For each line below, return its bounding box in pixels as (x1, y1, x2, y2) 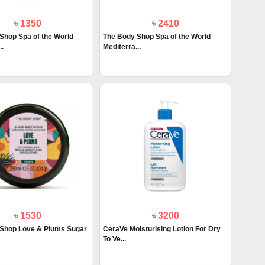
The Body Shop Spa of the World (103, 33, 211, 41)
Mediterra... (103, 43, 141, 51)
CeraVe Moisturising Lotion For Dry (103, 225, 221, 234)
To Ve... (103, 235, 127, 244)
